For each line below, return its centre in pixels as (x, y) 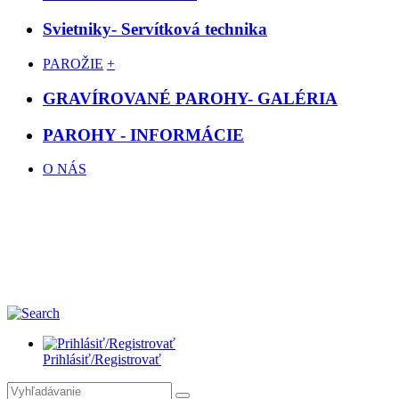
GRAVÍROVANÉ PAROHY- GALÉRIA (190, 98)
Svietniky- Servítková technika (155, 29)
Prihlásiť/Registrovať (102, 360)
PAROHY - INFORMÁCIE (143, 134)
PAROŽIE (73, 64)
